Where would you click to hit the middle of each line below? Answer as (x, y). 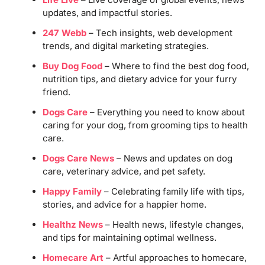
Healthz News (72, 224)
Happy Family (72, 191)
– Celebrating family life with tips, (173, 191)
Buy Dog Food (72, 66)
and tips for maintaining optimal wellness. (129, 237)
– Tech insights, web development (159, 33)
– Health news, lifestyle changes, (173, 224)
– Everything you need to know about (166, 112)
